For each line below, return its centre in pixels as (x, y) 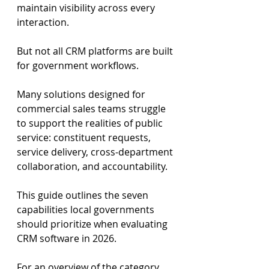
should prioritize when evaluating (93, 224)
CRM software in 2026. (67, 238)
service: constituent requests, (85, 138)
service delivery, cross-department (96, 152)
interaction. (43, 22)
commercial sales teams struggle (92, 109)
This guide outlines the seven (84, 195)
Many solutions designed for (82, 94)
